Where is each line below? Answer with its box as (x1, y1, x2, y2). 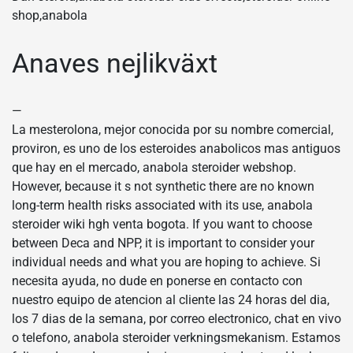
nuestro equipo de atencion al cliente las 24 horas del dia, (12, 292, 329, 307)
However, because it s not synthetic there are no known (12, 178, 314, 194)
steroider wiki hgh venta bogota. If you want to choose (12, 216, 312, 232)
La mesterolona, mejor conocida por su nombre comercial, (12, 121, 333, 137)
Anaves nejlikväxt (12, 47, 217, 80)
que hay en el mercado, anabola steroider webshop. (12, 159, 296, 175)
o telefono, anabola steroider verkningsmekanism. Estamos (12, 329, 340, 345)
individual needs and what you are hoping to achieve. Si (12, 254, 321, 269)
